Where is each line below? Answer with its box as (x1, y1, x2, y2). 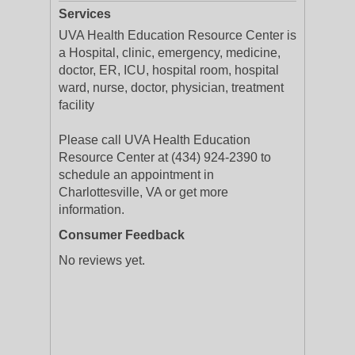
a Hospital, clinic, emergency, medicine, (59, 46, 281, 59)
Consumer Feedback (59, 228, 185, 242)
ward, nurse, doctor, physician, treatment (59, 81, 284, 94)
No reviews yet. (59, 254, 145, 267)
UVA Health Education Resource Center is (59, 29, 296, 42)
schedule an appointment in (59, 168, 214, 181)
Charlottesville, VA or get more (59, 185, 228, 199)
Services (59, 7, 111, 21)
